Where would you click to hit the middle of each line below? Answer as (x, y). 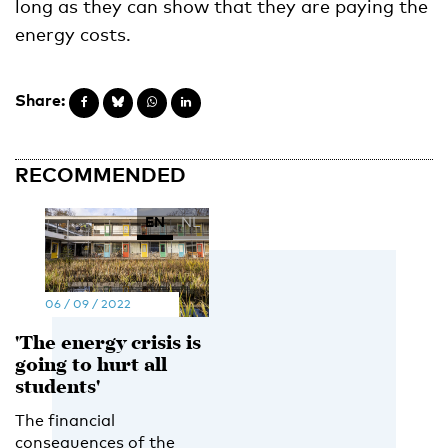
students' (57, 388)
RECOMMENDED (100, 173)
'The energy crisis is (108, 344)
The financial (65, 420)
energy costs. (73, 33)
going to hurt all (91, 366)
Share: (40, 99)
